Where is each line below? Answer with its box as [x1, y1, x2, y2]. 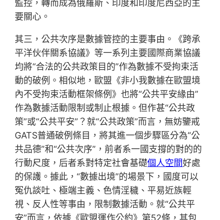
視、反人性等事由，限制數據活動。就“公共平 [15, 199, 195, 210]
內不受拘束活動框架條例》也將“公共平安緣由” [15, 89, 199, 100]
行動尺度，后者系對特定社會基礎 [15, 158, 148, 168]
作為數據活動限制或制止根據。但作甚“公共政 [15, 103, 195, 113]
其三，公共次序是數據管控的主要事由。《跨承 [15, 34, 201, 45]
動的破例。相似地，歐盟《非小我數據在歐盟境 [15, 75, 201, 86]
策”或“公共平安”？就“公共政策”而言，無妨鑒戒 [15, 116, 200, 127]
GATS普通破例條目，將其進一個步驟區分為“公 [15, 130, 200, 141]
